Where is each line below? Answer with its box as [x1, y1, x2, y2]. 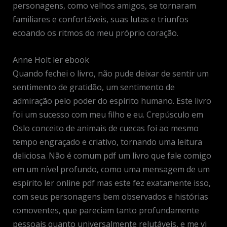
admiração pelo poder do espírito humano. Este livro [12, 95, 211, 106]
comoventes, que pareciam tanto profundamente [12, 204, 199, 216]
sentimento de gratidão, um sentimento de [12, 81, 175, 93]
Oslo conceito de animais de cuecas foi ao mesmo [12, 122, 199, 134]
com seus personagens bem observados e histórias [12, 191, 208, 202]
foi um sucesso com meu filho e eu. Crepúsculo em [12, 108, 203, 120]
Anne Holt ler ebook [12, 54, 89, 65]
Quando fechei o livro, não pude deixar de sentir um [12, 67, 209, 79]
